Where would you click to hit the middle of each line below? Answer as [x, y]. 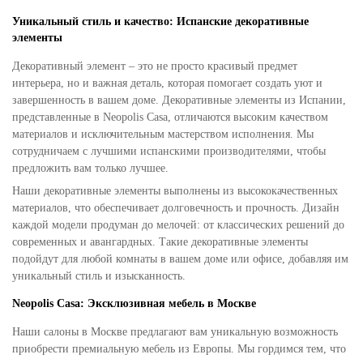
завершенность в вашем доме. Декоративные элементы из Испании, [179, 100]
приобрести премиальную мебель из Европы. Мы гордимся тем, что [179, 349]
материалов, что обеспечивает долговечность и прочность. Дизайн [176, 208]
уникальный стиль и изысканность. [99, 276]
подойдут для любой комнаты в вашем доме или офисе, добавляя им [180, 259]
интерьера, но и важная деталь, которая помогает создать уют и [167, 83]
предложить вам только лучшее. [90, 168]
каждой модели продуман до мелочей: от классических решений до [178, 225]
